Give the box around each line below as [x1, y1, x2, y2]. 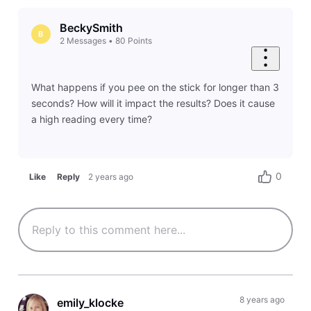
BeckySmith [59, 21, 123, 35]
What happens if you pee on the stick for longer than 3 [31, 81, 279, 94]
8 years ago [239, 294, 285, 305]
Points [127, 35, 152, 47]
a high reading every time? [31, 113, 152, 126]
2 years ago [88, 171, 134, 182]
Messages [66, 35, 106, 47]
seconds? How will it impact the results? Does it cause [31, 97, 275, 110]
